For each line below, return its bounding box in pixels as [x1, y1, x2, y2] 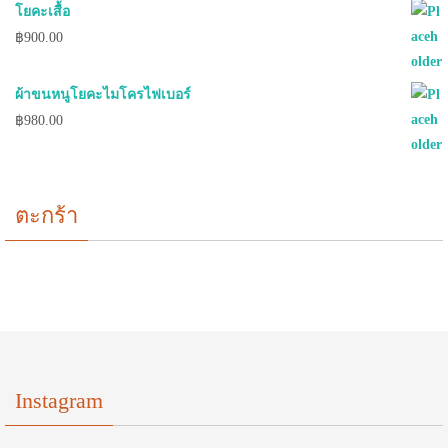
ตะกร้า [15, 203, 78, 229]
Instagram [15, 388, 103, 414]
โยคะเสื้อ [15, 4, 70, 20]
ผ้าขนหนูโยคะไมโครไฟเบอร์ [15, 87, 191, 103]
